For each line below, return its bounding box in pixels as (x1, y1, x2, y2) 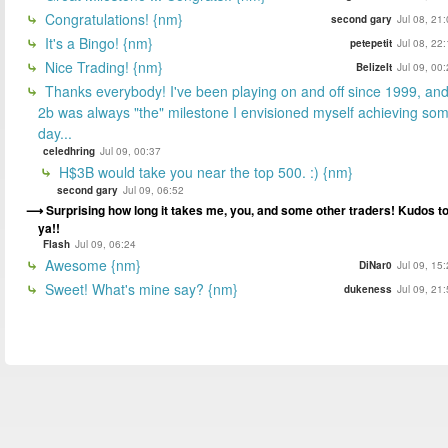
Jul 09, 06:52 (123, 182, 184, 197)
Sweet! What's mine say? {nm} (41, 278, 238, 299)
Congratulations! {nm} (41, 8, 183, 29)
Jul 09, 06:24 (75, 236, 136, 251)
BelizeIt (356, 59, 392, 74)
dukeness (344, 281, 392, 296)
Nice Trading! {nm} (41, 56, 163, 77)
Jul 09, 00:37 (100, 143, 161, 158)
